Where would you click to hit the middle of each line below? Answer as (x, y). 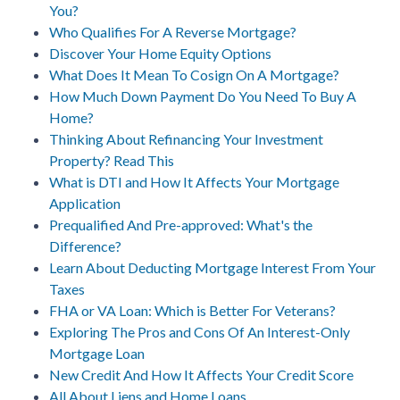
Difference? (85, 246)
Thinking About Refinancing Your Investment (186, 138)
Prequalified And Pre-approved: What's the (181, 224)
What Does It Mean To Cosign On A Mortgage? (194, 74)
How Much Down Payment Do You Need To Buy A (203, 96)
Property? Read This (112, 160)
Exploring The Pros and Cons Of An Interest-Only (200, 331)
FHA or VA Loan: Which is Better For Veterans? (192, 310)
